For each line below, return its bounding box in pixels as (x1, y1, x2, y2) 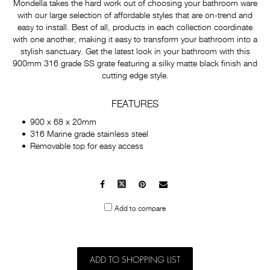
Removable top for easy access (30, 142, 143, 151)
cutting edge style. (101, 72, 169, 80)
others (166, 205, 190, 213)
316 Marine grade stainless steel (30, 130, 148, 139)
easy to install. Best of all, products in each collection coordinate (17, 24, 253, 32)
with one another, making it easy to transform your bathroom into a (13, 36, 257, 44)
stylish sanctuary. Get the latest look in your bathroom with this (20, 48, 250, 56)
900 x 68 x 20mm (30, 118, 96, 127)
